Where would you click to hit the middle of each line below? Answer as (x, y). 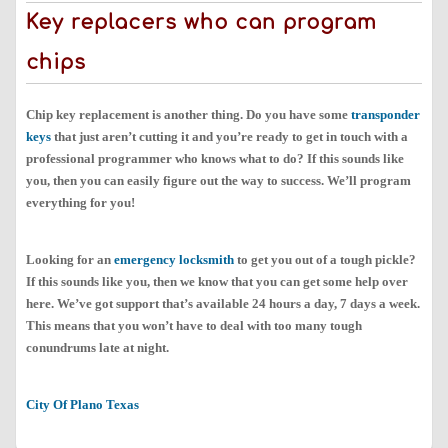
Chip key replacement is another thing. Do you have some (188, 115)
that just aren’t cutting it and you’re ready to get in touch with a (229, 137)
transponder (385, 115)
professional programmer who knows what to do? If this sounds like (215, 159)
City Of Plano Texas (82, 405)
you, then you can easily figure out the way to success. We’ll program (218, 181)
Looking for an (70, 260)
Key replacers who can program (201, 23)
